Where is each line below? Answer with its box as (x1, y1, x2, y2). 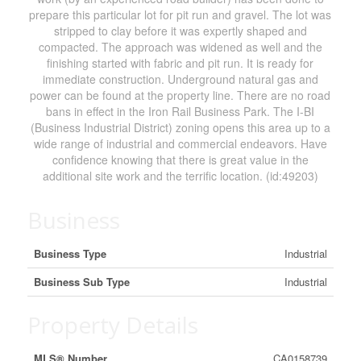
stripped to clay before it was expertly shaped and (53, 23, 307, 39)
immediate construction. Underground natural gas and (42, 71, 318, 87)
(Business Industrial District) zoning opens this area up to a (30, 119, 330, 135)
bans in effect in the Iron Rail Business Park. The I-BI (46, 103, 315, 119)
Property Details (27, 309, 198, 340)
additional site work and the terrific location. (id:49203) (42, 168, 318, 184)
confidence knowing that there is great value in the (52, 151, 309, 168)
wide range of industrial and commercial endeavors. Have (33, 135, 327, 151)
